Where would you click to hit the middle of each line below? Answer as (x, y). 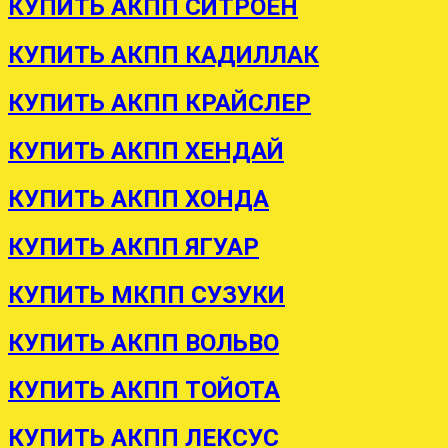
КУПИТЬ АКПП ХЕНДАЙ (146, 150)
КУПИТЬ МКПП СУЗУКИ (146, 294)
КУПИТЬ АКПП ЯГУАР (133, 246)
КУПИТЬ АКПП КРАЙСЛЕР (159, 103)
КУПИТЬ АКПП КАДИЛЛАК (163, 55)
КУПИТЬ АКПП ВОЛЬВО (143, 342)
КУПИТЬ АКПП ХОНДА (138, 198)
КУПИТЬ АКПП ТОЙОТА (144, 390)
